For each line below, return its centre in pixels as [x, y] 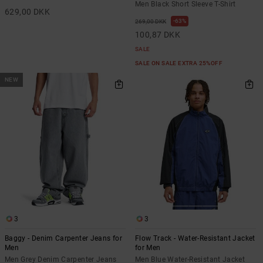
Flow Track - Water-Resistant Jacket [195, 238]
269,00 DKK [151, 21]
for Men [148, 248]
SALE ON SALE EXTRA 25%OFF [180, 63]
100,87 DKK [158, 34]
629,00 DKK [28, 11]
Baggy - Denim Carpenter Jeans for [63, 238]
